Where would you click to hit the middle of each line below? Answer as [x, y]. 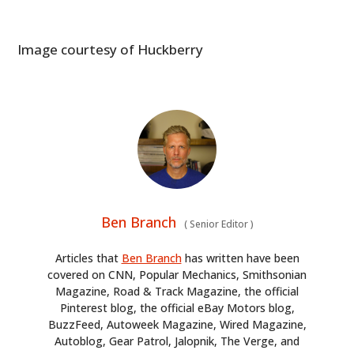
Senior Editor [218, 224]
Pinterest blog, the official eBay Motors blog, [177, 308]
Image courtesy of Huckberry [111, 50]
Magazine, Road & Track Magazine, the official [177, 292]
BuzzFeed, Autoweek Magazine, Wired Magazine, [177, 325]
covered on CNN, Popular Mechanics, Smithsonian [177, 275]
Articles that [88, 258]
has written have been [240, 258]
